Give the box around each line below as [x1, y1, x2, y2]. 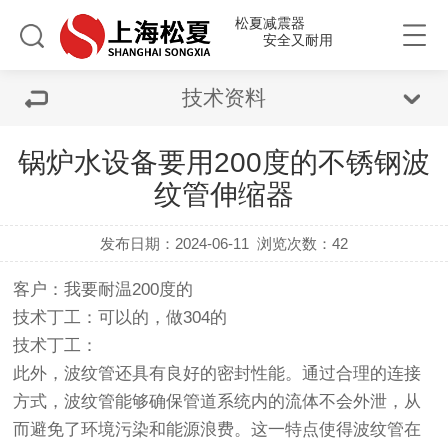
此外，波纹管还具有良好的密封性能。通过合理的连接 [13, 364, 422, 383]
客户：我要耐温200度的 [13, 280, 194, 299]
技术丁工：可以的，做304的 [13, 308, 228, 327]
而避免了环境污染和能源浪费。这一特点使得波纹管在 [13, 420, 422, 439]
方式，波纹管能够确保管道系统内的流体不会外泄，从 [13, 392, 422, 411]
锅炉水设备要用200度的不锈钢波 [18, 147, 430, 178]
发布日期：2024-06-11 [99, 235, 249, 252]
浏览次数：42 [257, 235, 349, 252]
